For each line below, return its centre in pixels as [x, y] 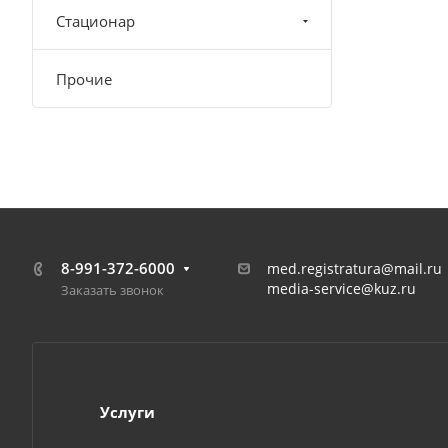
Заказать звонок [112, 290]
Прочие [84, 79]
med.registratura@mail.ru [354, 268]
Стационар [95, 21]
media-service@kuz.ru [341, 288]
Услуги [127, 412]
